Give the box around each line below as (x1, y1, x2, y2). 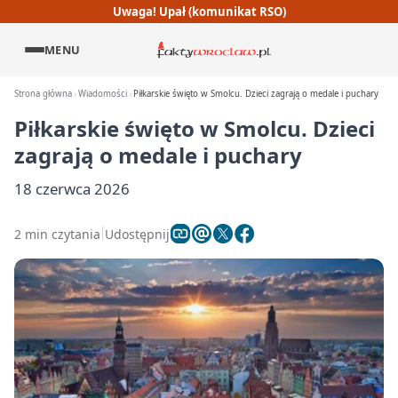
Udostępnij (105, 225, 170, 243)
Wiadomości (78, 88, 128, 99)
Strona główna (14, 88, 72, 99)
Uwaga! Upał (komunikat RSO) (112, 3, 286, 20)
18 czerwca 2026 (14, 179, 130, 199)
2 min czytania (14, 225, 100, 243)
